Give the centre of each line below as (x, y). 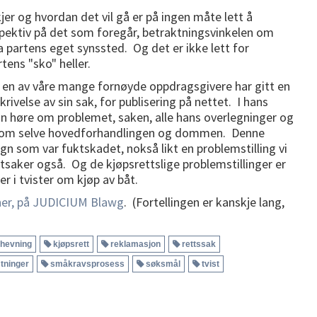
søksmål (163, 264)
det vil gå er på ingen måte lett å (167, 16)
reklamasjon (136, 244)
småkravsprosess (87, 264)
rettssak (199, 244)
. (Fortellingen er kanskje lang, (204, 202)
